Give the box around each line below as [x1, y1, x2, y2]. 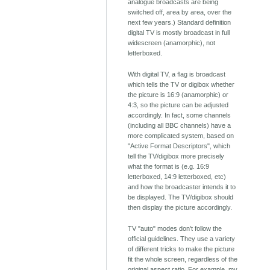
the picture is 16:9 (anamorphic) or [128, 91, 229, 99]
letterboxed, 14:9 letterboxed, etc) [128, 173, 227, 181]
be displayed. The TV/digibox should [128, 193, 234, 201]
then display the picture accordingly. [128, 204, 233, 212]
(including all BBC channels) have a [128, 122, 231, 130]
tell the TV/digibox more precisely [128, 152, 225, 160]
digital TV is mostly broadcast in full [128, 29, 230, 37]
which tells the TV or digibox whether [128, 81, 235, 89]
